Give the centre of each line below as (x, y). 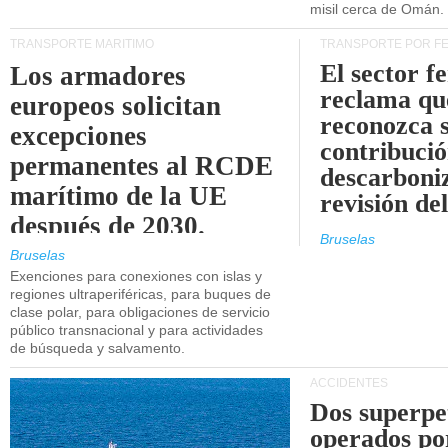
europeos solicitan (116, 106)
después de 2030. (108, 226)
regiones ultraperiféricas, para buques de (140, 294)
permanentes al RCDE (142, 166)
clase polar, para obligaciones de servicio (140, 312)
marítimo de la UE (119, 196)
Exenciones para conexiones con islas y (136, 276)
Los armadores (98, 76)
